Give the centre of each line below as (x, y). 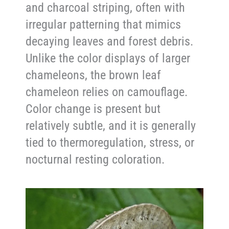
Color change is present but (93, 109)
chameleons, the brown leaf (94, 75)
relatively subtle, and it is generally (111, 126)
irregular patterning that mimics (104, 25)
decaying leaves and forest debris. (110, 42)
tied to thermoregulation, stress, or (110, 143)
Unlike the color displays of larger (108, 59)
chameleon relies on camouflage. (107, 92)
